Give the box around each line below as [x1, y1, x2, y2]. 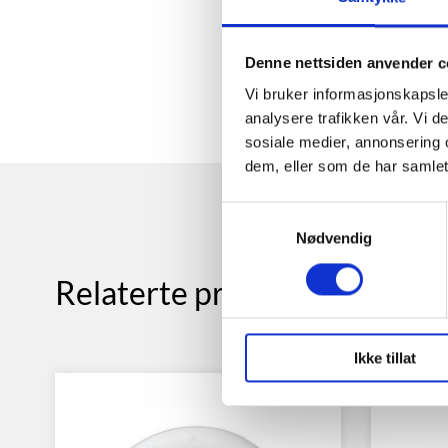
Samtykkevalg [221, 204, 317, 222]
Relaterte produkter [55, 273, 339, 313]
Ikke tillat [353, 349, 416, 367]
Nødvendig [295, 229, 373, 247]
